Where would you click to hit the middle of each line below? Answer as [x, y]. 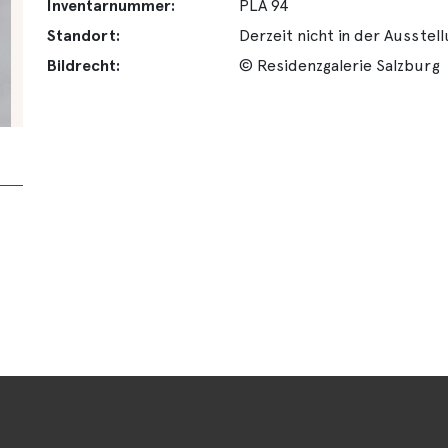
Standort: [84, 35]
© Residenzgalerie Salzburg [339, 65]
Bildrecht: [84, 65]
